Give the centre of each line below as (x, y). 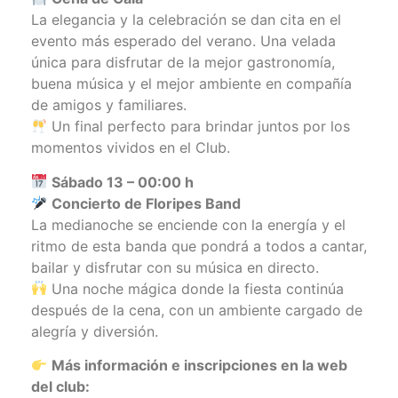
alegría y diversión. (95, 331)
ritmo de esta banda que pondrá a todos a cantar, (199, 246)
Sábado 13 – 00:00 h (123, 182)
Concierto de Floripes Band (147, 203)
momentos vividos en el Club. (131, 148)
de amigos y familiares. (109, 105)
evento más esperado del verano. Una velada (183, 41)
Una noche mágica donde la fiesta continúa (196, 288)
